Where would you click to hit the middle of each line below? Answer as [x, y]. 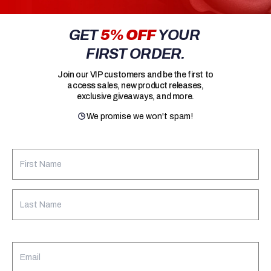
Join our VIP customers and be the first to [135, 74]
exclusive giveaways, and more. [135, 96]
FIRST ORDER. [135, 54]
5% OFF [128, 35]
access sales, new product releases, [135, 85]
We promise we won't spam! [140, 116]
